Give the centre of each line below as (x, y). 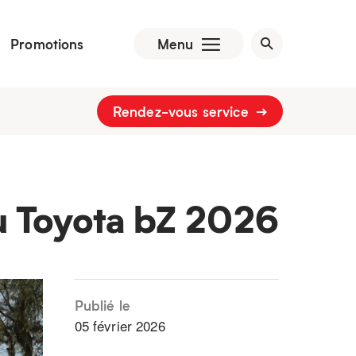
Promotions (47, 43)
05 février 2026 (120, 325)
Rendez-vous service (182, 111)
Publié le (102, 305)
